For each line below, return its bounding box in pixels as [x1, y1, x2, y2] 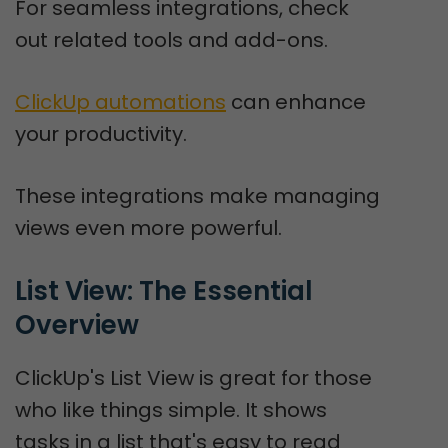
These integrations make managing [15, 182, 380, 210]
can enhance [226, 88, 366, 116]
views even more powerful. [15, 214, 282, 242]
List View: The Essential [15, 273, 313, 309]
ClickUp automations [15, 88, 226, 116]
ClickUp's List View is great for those [15, 364, 372, 392]
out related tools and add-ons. [15, 26, 328, 54]
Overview [15, 307, 139, 343]
